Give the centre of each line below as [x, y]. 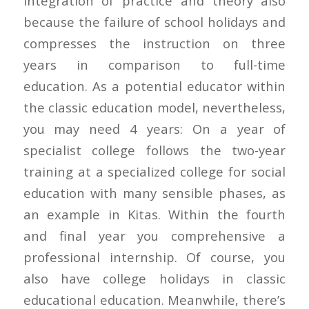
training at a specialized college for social [154, 171]
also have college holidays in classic [154, 278]
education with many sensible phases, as [154, 192]
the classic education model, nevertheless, [154, 107]
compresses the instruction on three [154, 43]
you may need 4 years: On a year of [154, 128]
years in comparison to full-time [154, 64]
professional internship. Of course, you [154, 257]
